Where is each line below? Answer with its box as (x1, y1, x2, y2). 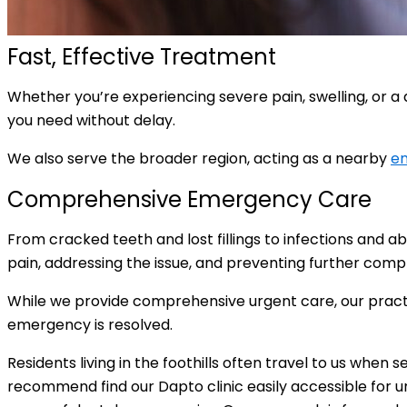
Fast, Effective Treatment (7, 42, 276, 73)
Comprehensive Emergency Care (7, 184, 372, 215)
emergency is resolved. (7, 314, 173, 336)
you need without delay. (7, 110, 175, 132)
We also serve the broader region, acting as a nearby (7, 148, 391, 170)
